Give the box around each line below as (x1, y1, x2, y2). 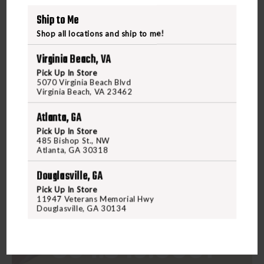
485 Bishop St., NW (37, 136, 110, 146)
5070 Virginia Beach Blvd (37, 77, 131, 87)
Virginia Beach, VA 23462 (37, 87, 133, 97)
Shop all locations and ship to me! (37, 28, 164, 38)
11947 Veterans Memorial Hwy (37, 194, 154, 204)
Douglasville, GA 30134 (37, 203, 127, 213)
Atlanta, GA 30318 (37, 145, 108, 155)
